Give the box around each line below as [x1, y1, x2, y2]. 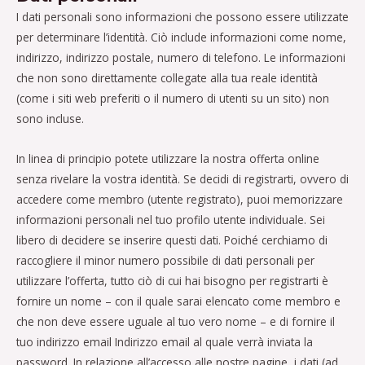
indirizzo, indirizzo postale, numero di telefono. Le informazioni [16, 50, 345, 66]
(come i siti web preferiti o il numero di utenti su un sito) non [16, 90, 329, 107]
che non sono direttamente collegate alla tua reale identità [16, 70, 318, 86]
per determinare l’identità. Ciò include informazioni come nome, [16, 29, 346, 46]
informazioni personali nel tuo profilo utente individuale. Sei [16, 212, 325, 228]
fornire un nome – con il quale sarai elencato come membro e [16, 293, 341, 310]
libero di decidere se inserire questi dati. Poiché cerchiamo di [16, 232, 328, 248]
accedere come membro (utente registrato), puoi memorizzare [16, 191, 343, 208]
